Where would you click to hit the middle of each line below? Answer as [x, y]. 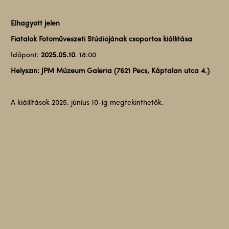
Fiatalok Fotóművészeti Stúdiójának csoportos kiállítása [101, 40]
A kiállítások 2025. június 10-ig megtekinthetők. [87, 103]
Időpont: [26, 55]
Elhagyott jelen [35, 24]
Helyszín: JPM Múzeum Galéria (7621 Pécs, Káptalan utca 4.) [110, 71]
